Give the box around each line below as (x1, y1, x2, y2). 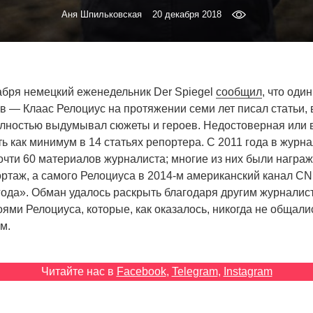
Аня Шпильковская (61, 9, 143, 20)
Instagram (223, 265, 272, 278)
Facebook (116, 265, 166, 278)
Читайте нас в (41, 265, 117, 278)
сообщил (216, 86, 262, 99)
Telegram (171, 265, 218, 278)
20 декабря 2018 (152, 9, 222, 20)
